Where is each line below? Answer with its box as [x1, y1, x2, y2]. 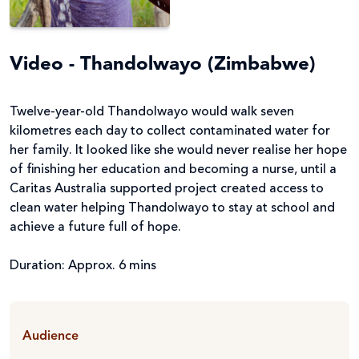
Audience [22, 329, 79, 343]
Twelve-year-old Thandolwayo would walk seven [10, 105, 294, 119]
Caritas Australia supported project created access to [10, 182, 324, 196]
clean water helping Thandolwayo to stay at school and [10, 201, 335, 215]
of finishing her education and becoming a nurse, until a [10, 163, 337, 176]
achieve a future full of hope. [10, 220, 181, 234]
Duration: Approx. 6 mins [10, 259, 156, 272]
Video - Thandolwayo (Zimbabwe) [10, 54, 316, 75]
